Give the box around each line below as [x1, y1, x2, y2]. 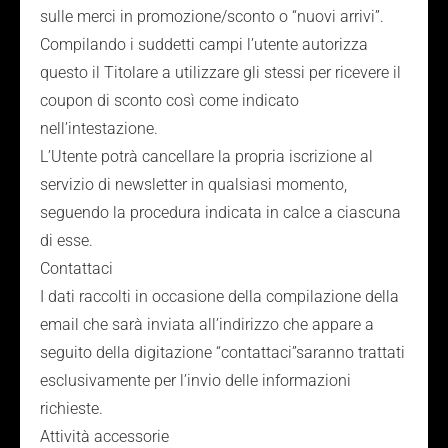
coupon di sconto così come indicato [40, 91, 299, 110]
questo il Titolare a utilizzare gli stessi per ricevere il [40, 63, 401, 82]
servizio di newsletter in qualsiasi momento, [40, 175, 347, 194]
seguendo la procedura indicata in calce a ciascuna [40, 203, 401, 222]
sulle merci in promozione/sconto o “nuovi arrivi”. [40, 7, 384, 26]
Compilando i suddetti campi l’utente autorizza [40, 35, 368, 54]
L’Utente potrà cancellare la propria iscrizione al [40, 147, 373, 166]
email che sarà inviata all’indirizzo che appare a [40, 315, 374, 334]
